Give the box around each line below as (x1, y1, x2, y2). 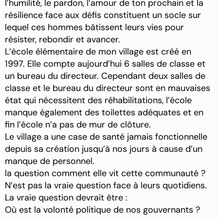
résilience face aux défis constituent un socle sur (5, 9, 201, 21)
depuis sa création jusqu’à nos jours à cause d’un (5, 143, 202, 155)
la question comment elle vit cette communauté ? (5, 167, 205, 180)
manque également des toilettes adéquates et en (5, 107, 203, 119)
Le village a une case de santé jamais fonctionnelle (5, 131, 207, 143)
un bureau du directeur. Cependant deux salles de (5, 70, 205, 82)
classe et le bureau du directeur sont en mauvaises (5, 82, 210, 94)
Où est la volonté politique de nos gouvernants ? (5, 204, 200, 216)
